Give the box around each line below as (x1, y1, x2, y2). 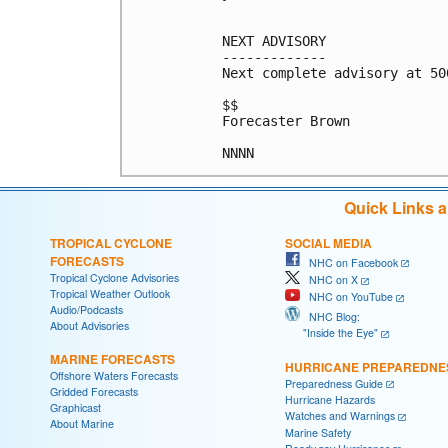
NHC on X (300, 272, 358, 288)
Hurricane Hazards (285, 392, 375, 408)
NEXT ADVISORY (222, 32, 326, 49)
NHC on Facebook (300, 254, 398, 270)
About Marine (50, 415, 114, 431)
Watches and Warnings (285, 408, 395, 424)
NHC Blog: (300, 308, 360, 324)
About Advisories (50, 317, 129, 333)
